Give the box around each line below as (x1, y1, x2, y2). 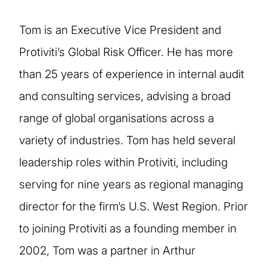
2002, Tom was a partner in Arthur (19, 243, 195, 257)
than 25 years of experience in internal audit (19, 67, 244, 81)
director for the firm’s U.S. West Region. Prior (19, 199, 248, 213)
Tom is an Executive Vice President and (19, 23, 221, 37)
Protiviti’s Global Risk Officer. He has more (19, 45, 233, 59)
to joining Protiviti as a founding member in (19, 221, 237, 235)
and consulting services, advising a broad (19, 89, 231, 103)
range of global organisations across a (19, 111, 214, 125)
